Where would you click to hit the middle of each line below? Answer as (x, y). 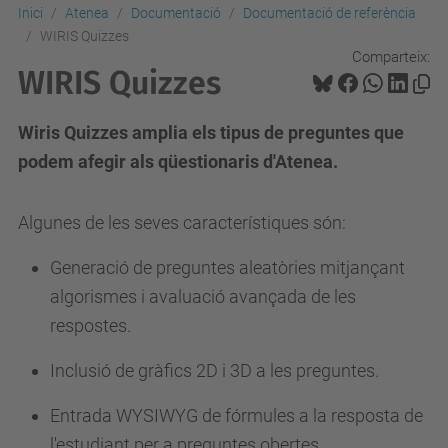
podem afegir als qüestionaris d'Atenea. (178, 161)
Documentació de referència (329, 13)
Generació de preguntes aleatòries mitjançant (227, 267)
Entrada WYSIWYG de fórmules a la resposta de (236, 415)
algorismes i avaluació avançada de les (203, 296)
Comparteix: (391, 56)
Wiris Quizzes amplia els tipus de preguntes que (211, 132)
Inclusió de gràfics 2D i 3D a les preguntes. (214, 370)
